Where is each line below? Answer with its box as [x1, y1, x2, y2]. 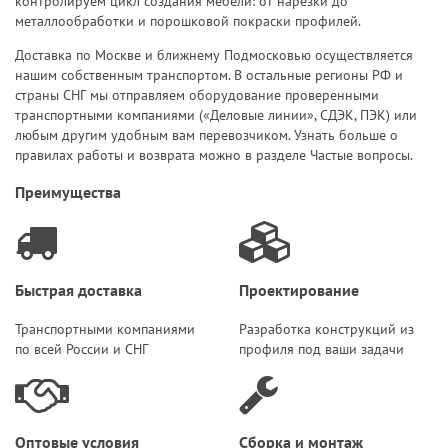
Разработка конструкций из [239, 319, 414, 338]
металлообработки [15, 12, 134, 31]
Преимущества [15, 181, 121, 204]
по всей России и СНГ [15, 339, 148, 358]
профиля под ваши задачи [239, 339, 404, 358]
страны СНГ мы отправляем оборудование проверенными [15, 86, 379, 105]
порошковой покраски [150, 12, 291, 31]
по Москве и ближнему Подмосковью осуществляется [72, 46, 413, 65]
